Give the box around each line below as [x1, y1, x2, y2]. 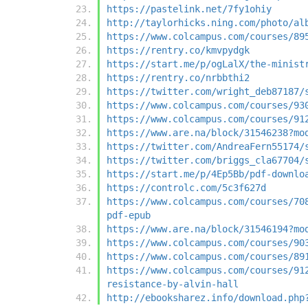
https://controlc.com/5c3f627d [107, 182, 266, 194]
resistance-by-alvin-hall [107, 278, 239, 290]
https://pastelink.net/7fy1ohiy [107, 3, 272, 15]
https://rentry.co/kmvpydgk [107, 45, 250, 56]
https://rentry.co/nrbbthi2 [107, 72, 250, 84]
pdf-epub [107, 210, 151, 221]
